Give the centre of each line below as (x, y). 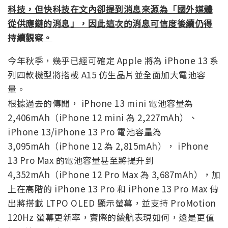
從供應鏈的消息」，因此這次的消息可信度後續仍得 (110, 23)
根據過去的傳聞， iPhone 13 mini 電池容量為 (101, 103)
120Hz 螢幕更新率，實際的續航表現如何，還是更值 (111, 217)
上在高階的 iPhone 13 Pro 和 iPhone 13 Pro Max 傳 (113, 188)
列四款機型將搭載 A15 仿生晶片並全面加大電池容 (107, 74)
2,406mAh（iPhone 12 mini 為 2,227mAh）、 (103, 117)
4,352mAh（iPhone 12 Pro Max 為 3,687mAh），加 (114, 174)
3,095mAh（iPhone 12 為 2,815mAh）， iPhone (108, 146)
